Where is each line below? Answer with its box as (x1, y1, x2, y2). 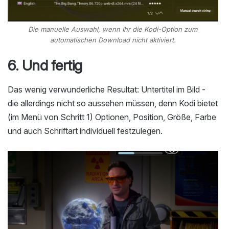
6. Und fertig (8, 57, 82, 75)
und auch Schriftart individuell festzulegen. (8, 126, 163, 136)
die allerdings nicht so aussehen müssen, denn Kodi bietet (8, 98, 218, 109)
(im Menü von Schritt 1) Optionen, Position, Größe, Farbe (8, 112, 216, 123)
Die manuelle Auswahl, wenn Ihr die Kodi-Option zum (28, 25, 198, 34)
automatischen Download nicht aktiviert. (50, 36, 176, 44)
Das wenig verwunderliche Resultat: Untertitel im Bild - (8, 84, 205, 95)
